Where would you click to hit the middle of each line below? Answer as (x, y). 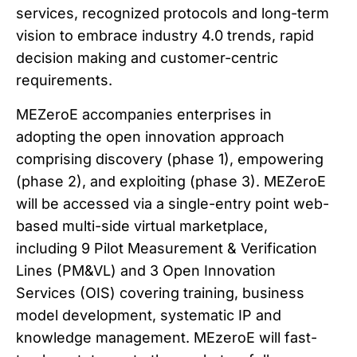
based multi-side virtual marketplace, (142, 226)
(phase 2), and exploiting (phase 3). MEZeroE (171, 181)
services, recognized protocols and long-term (173, 14)
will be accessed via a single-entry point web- (173, 203)
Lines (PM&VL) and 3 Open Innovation (146, 270)
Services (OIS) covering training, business (160, 292)
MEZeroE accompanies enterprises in (144, 114)
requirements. (64, 80)
